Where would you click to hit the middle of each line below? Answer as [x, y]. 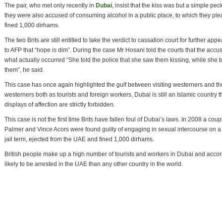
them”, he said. [24, 70]
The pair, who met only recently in [50, 5]
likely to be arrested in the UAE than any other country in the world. [94, 164]
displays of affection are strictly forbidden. [60, 105]
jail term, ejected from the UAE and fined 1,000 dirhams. [79, 139]
